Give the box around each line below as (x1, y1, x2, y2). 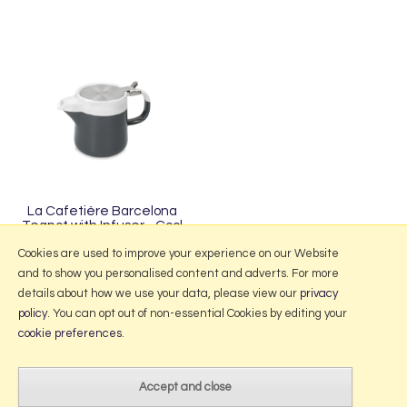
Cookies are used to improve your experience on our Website (18, 247, 339, 260)
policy (18, 307, 47, 320)
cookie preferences (18, 327, 122, 340)
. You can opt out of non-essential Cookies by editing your (47, 307, 347, 320)
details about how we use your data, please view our (18, 287, 300, 300)
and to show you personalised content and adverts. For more (18, 267, 339, 280)
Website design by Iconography (94, 374, 311, 391)
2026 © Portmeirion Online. (113, 352, 294, 369)
